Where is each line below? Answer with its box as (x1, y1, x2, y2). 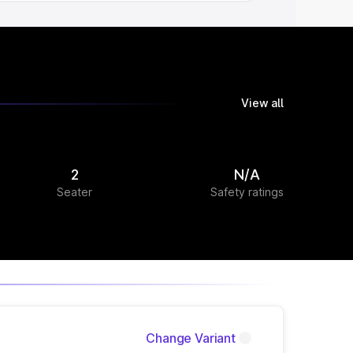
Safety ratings (210, 185, 284, 199)
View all (241, 96, 284, 110)
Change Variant (146, 330, 236, 346)
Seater (56, 185, 92, 199)
